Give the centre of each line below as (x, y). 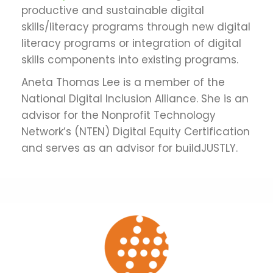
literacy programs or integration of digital (131, 43)
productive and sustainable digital (113, 10)
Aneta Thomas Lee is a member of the (123, 82)
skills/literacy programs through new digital (136, 27)
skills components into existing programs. (130, 59)
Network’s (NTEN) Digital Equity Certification (136, 131)
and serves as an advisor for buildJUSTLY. (129, 148)
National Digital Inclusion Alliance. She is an (135, 98)
